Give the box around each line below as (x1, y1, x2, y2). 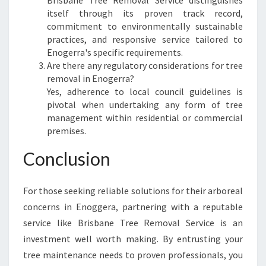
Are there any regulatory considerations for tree (47, 59, 243, 71)
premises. (47, 125, 86, 137)
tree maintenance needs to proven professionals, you (23, 249, 243, 261)
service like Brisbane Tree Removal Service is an (23, 217, 243, 229)
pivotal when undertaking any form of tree (47, 99, 243, 110)
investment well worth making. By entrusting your (23, 233, 243, 245)
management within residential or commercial (47, 112, 243, 123)
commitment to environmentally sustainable (47, 20, 243, 32)
